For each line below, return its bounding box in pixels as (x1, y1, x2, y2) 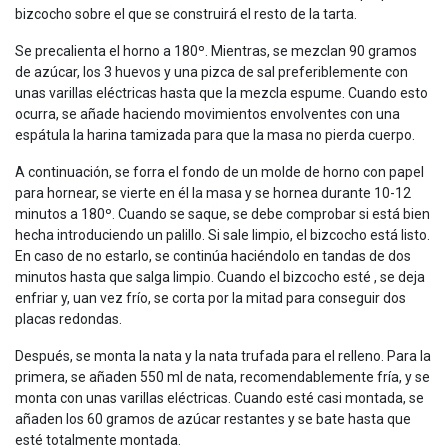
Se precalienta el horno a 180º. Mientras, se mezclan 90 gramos (15, 43, 417, 60)
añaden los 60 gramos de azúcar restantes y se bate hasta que (15, 411, 411, 428)
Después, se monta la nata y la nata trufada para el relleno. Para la (15, 348, 431, 365)
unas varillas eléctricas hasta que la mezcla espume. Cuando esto (15, 85, 428, 102)
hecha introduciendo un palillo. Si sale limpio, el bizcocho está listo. (15, 227, 430, 244)
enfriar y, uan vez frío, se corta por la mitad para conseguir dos (15, 290, 406, 307)
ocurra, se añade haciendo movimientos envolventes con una (15, 106, 400, 123)
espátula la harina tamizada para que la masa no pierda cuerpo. (15, 127, 418, 144)
